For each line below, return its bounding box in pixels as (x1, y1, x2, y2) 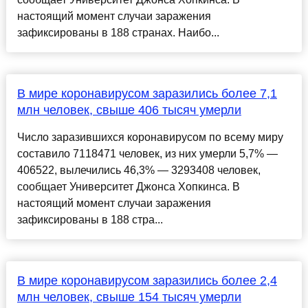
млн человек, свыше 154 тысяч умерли (16, 290, 241, 305)
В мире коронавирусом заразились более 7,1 (16, 87, 277, 101)
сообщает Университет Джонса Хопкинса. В (16, 181, 240, 193)
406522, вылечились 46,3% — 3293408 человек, (16, 164, 261, 177)
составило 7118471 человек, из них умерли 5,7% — (16, 148, 278, 160)
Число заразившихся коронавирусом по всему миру (16, 131, 283, 144)
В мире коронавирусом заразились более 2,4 (16, 274, 277, 288)
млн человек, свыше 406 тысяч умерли (16, 103, 241, 118)
